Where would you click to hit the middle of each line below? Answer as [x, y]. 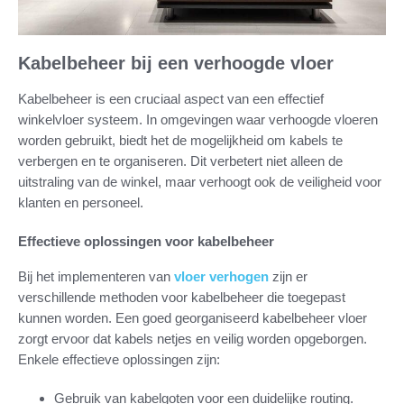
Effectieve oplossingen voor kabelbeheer [146, 241]
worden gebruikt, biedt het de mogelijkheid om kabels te [180, 140]
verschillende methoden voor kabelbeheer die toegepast [182, 297]
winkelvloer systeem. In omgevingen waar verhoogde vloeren [198, 119]
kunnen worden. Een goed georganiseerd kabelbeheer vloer [193, 317]
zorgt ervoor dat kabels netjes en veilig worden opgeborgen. [193, 338]
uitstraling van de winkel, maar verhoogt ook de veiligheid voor [200, 181]
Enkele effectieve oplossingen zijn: [119, 359]
